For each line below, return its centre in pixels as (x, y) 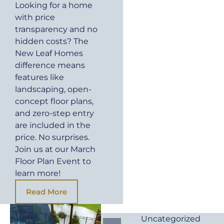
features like (39, 77)
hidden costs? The (52, 41)
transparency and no (56, 29)
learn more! (38, 173)
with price (35, 17)
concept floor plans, (54, 101)
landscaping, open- (53, 89)
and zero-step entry (54, 113)
